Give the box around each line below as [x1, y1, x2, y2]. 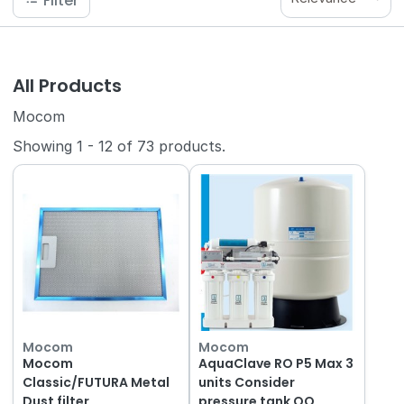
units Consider [198, 372, 296, 391]
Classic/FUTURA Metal [22, 372, 170, 391]
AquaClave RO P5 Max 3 [198, 353, 354, 372]
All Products [13, 73, 123, 99]
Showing [13, 137, 78, 156]
